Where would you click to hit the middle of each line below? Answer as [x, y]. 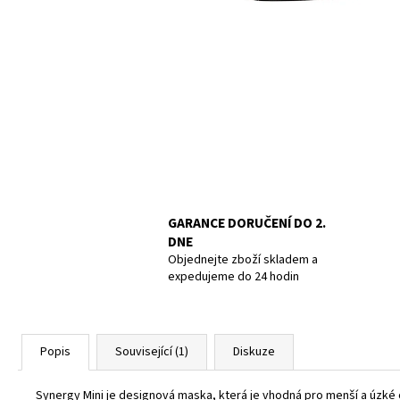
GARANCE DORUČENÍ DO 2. [247, 223]
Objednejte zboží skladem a [243, 259]
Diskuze [254, 351]
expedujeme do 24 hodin [233, 276]
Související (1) [152, 351]
